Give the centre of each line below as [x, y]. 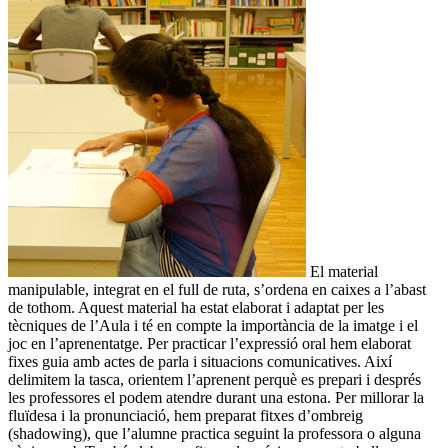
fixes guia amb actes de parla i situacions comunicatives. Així [200, 362]
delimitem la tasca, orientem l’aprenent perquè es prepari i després [214, 380]
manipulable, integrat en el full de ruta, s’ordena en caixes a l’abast [217, 290]
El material [342, 272]
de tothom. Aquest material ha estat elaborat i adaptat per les [196, 308]
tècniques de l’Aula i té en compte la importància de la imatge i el [213, 326]
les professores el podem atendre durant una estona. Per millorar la [216, 398]
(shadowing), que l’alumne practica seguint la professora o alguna [214, 434]
